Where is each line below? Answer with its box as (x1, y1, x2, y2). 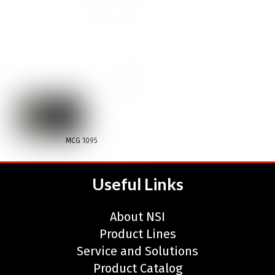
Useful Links (91, 174, 184, 195)
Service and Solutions (77, 244, 198, 259)
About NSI (110, 209, 165, 225)
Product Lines (99, 227, 176, 242)
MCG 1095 (66, 136, 98, 145)
